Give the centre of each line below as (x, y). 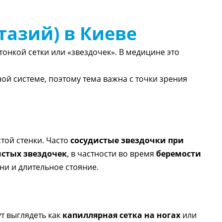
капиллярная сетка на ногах (121, 215)
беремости (178, 154)
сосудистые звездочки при (127, 140)
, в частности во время (111, 154)
